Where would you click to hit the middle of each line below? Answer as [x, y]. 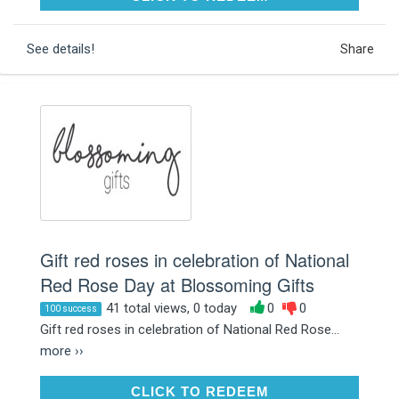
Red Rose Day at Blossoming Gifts [177, 284]
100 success [71, 308]
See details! [61, 49]
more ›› [62, 350]
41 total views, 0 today [171, 308]
